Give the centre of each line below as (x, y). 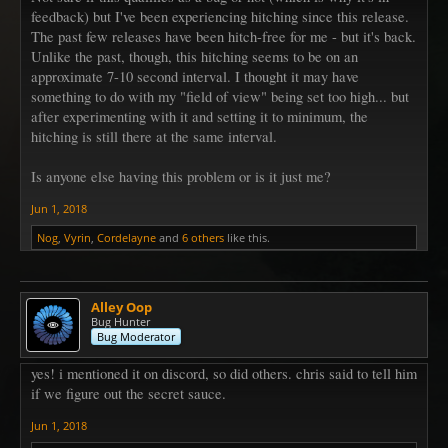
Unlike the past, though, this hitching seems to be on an (194, 56)
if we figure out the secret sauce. (128, 393)
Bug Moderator (136, 336)
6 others (203, 237)
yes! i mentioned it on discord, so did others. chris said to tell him (224, 373)
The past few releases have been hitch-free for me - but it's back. (223, 36)
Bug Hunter (120, 321)
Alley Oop (121, 307)
